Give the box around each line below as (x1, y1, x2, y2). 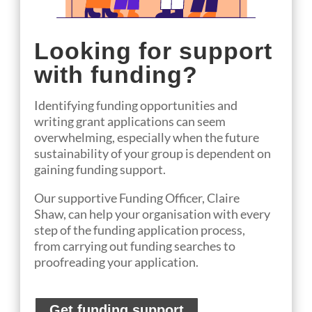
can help (66, 205, 114, 221)
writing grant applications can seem (34, 113, 226, 129)
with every (213, 205, 271, 221)
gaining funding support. (34, 161, 166, 177)
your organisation (115, 205, 214, 221)
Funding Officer (117, 189, 203, 205)
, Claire (202, 189, 240, 205)
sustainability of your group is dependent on (34, 145, 272, 161)
